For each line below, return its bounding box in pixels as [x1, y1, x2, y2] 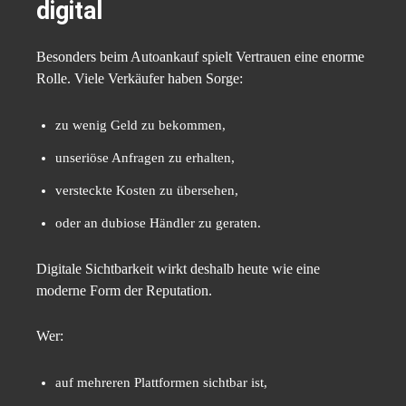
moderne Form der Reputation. [36, 283, 212, 299]
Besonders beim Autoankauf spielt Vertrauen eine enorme [36, 49, 364, 65]
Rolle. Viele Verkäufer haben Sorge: [36, 71, 243, 87]
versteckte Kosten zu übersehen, [55, 183, 238, 198]
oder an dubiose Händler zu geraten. [55, 216, 261, 231]
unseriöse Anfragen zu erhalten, [55, 150, 235, 166]
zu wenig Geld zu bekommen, [55, 118, 226, 133]
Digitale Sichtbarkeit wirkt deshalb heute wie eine [36, 261, 320, 277]
